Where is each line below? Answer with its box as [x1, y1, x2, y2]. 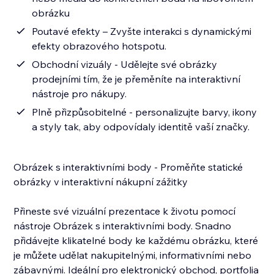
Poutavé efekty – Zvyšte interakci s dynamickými [32, 25, 252, 38]
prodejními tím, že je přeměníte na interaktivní [32, 73, 241, 86]
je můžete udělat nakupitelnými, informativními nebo [13, 249, 252, 262]
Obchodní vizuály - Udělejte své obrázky [32, 58, 218, 71]
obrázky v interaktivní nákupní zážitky [13, 176, 188, 188]
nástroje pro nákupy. [32, 87, 127, 100]
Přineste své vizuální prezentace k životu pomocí [13, 205, 236, 218]
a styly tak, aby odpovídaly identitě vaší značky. [32, 120, 250, 133]
